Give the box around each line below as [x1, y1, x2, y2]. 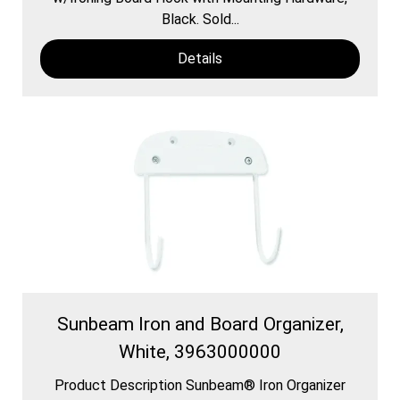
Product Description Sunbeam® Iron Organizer [54, 376, 346, 394]
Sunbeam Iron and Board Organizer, [56, 312, 344, 335]
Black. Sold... [161, 10, 239, 28]
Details [178, 49, 222, 67]
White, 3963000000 [119, 340, 281, 362]
